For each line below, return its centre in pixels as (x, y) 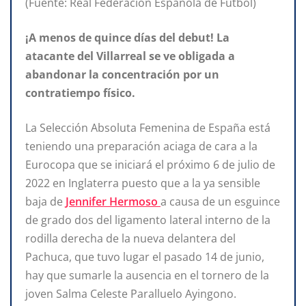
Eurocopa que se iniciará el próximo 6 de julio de (150, 164)
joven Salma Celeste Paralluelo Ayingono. (131, 293)
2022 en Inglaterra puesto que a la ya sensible (143, 183)
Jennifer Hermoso (113, 201)
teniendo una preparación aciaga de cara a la (141, 146)
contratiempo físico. (80, 93)
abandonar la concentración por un (122, 74)
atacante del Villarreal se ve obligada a (130, 56)
